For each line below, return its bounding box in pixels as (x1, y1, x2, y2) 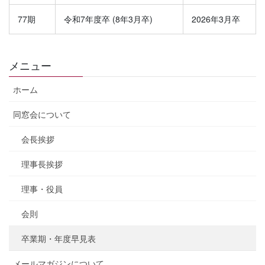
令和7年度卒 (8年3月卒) (64, 12, 153, 25)
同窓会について (13, 108, 71, 120)
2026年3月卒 (192, 12, 240, 25)
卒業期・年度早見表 (21, 232, 96, 244)
